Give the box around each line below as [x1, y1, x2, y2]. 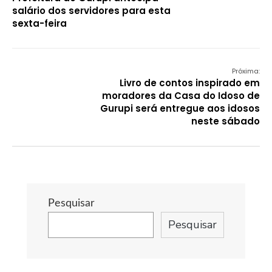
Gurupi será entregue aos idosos [100, 102, 260, 115]
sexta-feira [12, 17, 67, 30]
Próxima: [232, 66, 260, 76]
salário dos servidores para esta [12, 4, 171, 17]
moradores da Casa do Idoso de [102, 89, 260, 102]
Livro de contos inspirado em [120, 76, 260, 89]
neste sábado [191, 115, 260, 127]
